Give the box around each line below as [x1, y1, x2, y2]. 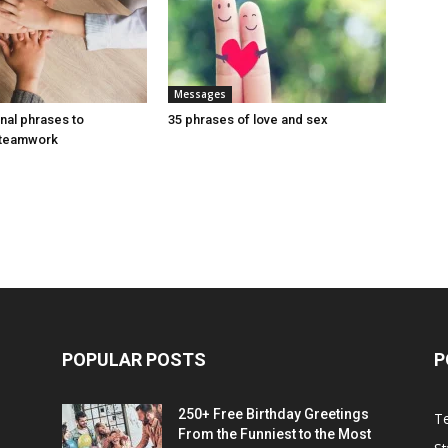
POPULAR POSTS [62, 349, 206, 370]
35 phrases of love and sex [168, 112, 328, 127]
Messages [174, 87, 226, 101]
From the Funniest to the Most [178, 426, 371, 442]
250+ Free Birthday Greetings [178, 406, 369, 422]
